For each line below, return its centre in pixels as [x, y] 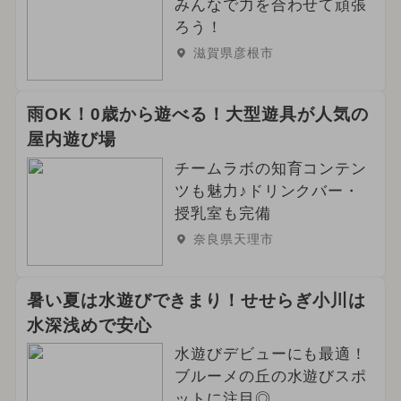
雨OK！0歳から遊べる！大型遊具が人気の [197, 114]
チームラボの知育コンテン [271, 168]
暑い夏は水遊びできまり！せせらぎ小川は [196, 300]
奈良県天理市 [233, 239]
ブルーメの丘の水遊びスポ [271, 377]
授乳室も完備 [222, 213]
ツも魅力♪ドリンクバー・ [267, 191]
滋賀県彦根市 [233, 52]
